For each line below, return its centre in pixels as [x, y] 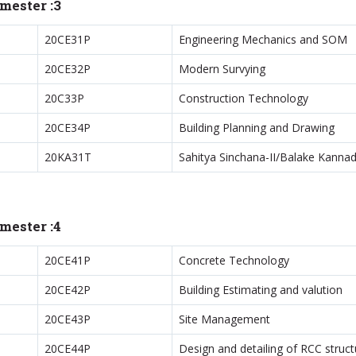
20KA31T [68, 157]
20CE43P [67, 319]
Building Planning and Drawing [256, 128]
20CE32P [67, 69]
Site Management [224, 319]
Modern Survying [222, 69]
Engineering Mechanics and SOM [263, 39]
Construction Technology [243, 98]
